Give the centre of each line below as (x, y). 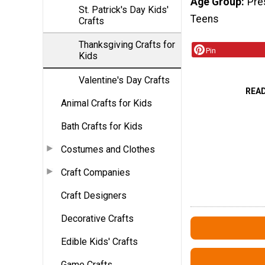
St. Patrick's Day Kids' (124, 9)
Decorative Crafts (97, 218)
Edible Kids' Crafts (99, 241)
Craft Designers (94, 195)
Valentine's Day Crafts (124, 80)
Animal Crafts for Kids (106, 103)
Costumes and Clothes (108, 149)
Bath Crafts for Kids (102, 126)
